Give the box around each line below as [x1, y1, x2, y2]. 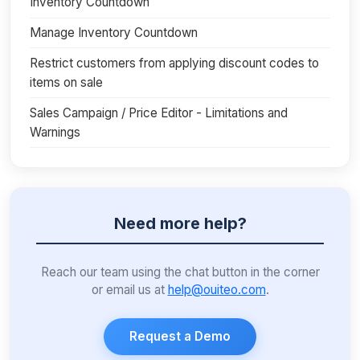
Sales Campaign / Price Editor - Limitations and [30, 104, 288, 121]
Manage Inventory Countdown [30, 25, 198, 40]
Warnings [30, 124, 80, 140]
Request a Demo [129, 328, 231, 344]
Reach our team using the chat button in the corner [40, 264, 320, 280]
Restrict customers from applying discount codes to [30, 55, 319, 71]
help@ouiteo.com [167, 281, 266, 297]
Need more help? [113, 213, 247, 233]
